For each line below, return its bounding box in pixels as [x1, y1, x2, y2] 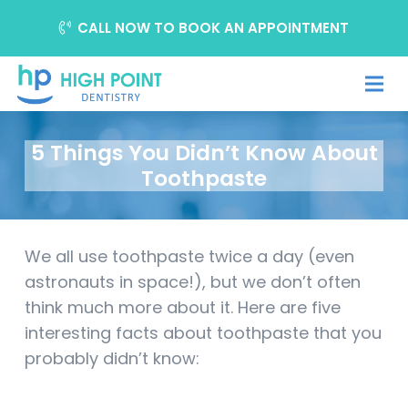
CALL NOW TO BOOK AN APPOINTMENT [77, 18, 350, 37]
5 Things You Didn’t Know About [30, 137, 378, 168]
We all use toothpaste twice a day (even [25, 245, 354, 269]
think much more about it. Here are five [25, 296, 341, 320]
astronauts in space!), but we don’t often [25, 270, 361, 294]
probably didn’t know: [25, 347, 199, 371]
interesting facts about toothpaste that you [25, 321, 382, 345]
